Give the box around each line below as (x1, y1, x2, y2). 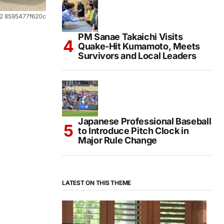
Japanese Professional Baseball (78, 115, 211, 126)
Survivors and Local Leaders (78, 50, 196, 61)
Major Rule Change (78, 134, 157, 145)
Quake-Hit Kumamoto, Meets (78, 40, 200, 51)
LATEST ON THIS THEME (62, 178, 131, 186)
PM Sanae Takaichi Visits (78, 31, 183, 42)
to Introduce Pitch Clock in (78, 125, 189, 136)
